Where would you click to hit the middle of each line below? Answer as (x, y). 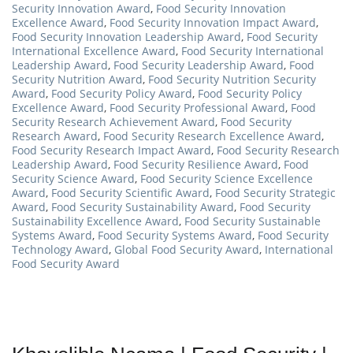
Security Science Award (73, 178)
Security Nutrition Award (77, 79)
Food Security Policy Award (122, 93)
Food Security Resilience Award (196, 164)
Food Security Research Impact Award (111, 150)
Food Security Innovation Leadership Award (126, 37)
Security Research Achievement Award (113, 122)
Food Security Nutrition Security (232, 79)
